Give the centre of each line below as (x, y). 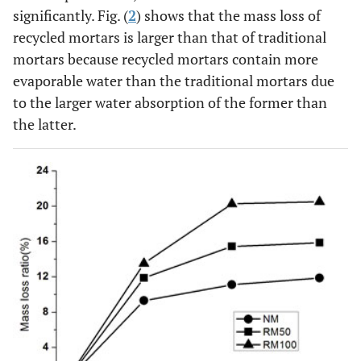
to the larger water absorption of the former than (170, 102)
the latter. (45, 124)
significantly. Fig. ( (71, 15)
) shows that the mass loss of (228, 15)
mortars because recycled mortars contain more (166, 58)
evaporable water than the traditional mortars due (174, 80)
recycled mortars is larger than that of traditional (170, 37)
